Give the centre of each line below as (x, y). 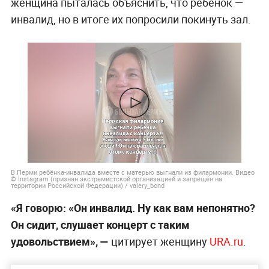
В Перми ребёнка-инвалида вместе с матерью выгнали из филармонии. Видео (132, 172)
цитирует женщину (159, 241)
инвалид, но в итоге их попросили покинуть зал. (131, 19)
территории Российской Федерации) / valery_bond (87, 185)
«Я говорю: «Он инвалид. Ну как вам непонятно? (133, 207)
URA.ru (226, 241)
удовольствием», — (59, 241)
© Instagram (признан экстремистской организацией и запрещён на (116, 178)
